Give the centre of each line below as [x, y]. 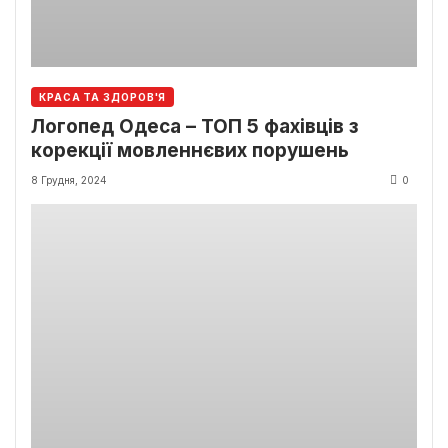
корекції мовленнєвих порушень [190, 151]
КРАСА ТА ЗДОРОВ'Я [103, 96]
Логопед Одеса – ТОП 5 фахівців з [194, 127]
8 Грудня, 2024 [69, 180]
